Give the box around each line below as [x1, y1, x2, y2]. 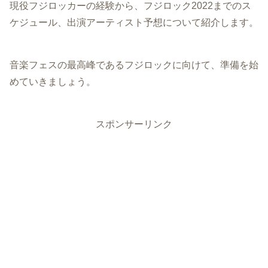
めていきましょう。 [10, 77, 96, 87]
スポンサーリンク [96, 119, 172, 130]
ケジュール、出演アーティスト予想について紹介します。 [10, 17, 258, 28]
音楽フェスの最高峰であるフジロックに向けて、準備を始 [10, 60, 258, 71]
